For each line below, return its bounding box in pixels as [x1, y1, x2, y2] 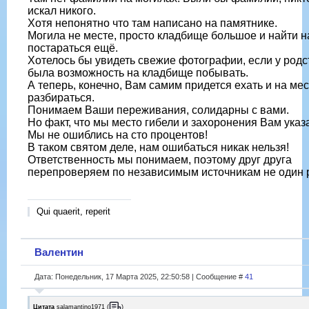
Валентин [34, 246, 83, 258]
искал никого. [28, 5, 96, 17]
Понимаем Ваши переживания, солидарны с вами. [28, 104, 289, 117]
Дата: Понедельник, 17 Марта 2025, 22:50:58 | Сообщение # [34, 272, 245, 281]
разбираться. [28, 92, 94, 104]
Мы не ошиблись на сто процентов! [28, 129, 208, 141]
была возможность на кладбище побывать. [28, 67, 248, 79]
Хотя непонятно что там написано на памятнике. [28, 17, 277, 30]
